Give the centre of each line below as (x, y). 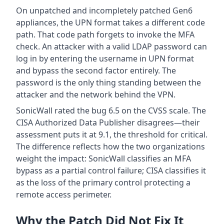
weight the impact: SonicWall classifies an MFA (103, 159)
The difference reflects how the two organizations (110, 147)
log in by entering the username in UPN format (105, 59)
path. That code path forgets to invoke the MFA (105, 35)
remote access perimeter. (64, 195)
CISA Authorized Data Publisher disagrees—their (108, 123)
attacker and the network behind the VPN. (96, 95)
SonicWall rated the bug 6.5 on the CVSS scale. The (111, 111)
